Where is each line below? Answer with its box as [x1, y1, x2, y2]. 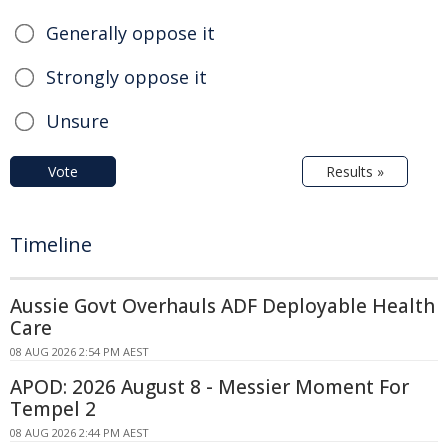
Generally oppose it [46, 21, 215, 46]
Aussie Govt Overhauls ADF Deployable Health [10, 293, 435, 320]
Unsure [46, 109, 109, 134]
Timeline [10, 231, 92, 259]
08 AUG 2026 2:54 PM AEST [10, 344, 149, 360]
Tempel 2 [10, 396, 96, 423]
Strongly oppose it [46, 65, 207, 90]
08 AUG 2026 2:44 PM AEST [10, 425, 149, 441]
